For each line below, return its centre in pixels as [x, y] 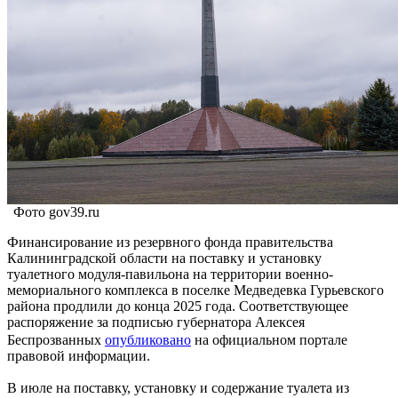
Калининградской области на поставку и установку [164, 258]
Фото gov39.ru [56, 211]
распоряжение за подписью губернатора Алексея [156, 322]
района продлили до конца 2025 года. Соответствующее [178, 306]
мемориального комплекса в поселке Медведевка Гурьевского [195, 290]
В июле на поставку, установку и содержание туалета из [178, 387]
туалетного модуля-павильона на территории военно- [170, 274]
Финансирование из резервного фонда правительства [170, 242]
